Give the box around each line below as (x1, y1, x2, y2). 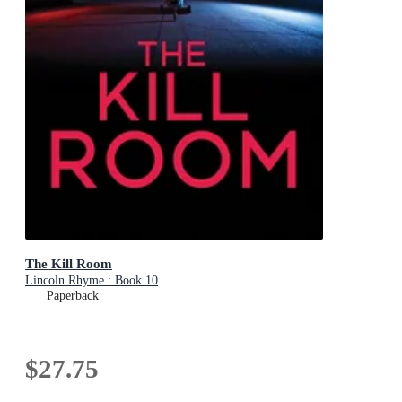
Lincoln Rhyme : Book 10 (25, 273, 158, 287)
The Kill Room (25, 255, 112, 271)
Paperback (47, 288, 99, 302)
